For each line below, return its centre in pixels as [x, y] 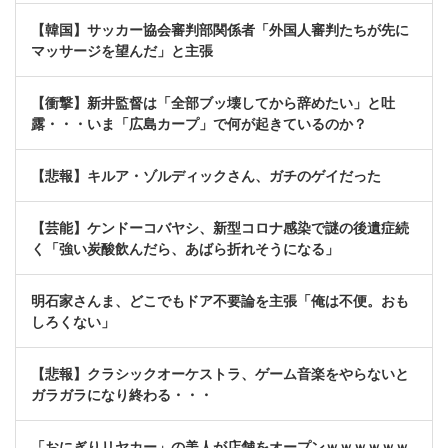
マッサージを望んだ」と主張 [122, 50]
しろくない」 [73, 321]
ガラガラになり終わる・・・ [122, 394]
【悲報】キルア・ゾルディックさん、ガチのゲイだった [206, 175]
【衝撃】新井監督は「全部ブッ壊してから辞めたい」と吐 [213, 102]
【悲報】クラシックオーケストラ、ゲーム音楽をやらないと [220, 373]
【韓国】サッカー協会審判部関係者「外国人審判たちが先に [220, 29]
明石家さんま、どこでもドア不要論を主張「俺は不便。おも [220, 300]
